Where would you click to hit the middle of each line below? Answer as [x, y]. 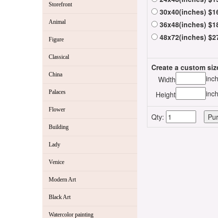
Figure [56, 40]
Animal [57, 22]
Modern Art [62, 180]
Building [59, 127]
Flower [57, 110]
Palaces [57, 92]
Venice [56, 162]
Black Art [60, 197]
